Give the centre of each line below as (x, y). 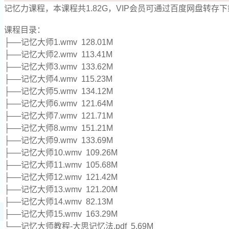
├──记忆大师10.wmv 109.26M (61, 152)
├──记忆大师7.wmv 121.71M (59, 116)
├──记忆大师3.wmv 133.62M (59, 66)
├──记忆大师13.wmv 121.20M (61, 189)
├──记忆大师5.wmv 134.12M (59, 91)
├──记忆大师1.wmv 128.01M (59, 42)
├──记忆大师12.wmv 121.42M (61, 177)
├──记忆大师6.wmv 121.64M (59, 103)
